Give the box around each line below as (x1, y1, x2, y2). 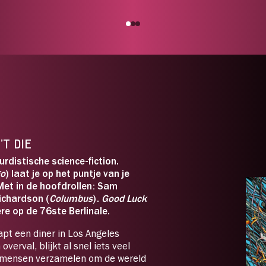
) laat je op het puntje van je (5, 167, 129, 179)
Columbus (49, 192, 93, 204)
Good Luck (102, 192, 147, 204)
